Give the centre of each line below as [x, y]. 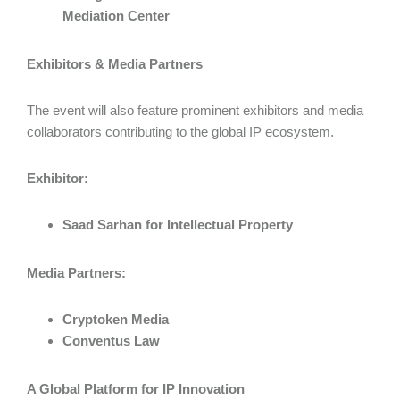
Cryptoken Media [116, 320]
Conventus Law [111, 341]
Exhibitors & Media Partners [115, 64]
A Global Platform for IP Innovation [136, 389]
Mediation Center [116, 16]
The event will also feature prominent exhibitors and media [195, 111]
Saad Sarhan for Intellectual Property [178, 225]
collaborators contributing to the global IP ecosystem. [180, 132]
